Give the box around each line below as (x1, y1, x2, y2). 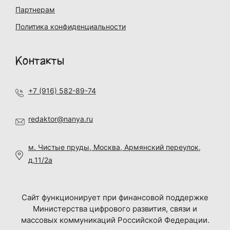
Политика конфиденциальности (15, 22, 126, 31)
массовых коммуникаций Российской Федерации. (21, 215, 209, 225)
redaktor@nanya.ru (28, 114, 93, 123)
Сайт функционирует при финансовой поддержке (22, 193, 208, 202)
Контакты (15, 54, 64, 67)
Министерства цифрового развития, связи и (33, 204, 197, 214)
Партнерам (15, 5, 55, 14)
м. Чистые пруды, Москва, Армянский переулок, (28, 143, 201, 151)
